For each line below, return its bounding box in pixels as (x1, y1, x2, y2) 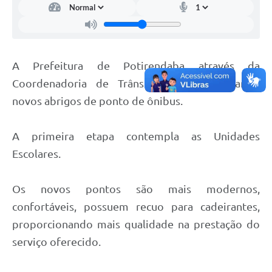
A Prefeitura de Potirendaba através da (12, 59, 260, 72)
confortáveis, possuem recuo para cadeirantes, (12, 200, 260, 212)
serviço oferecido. (12, 235, 101, 248)
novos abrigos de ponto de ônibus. (12, 94, 183, 107)
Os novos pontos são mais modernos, (12, 182, 260, 195)
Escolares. (12, 147, 61, 160)
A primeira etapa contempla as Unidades (12, 129, 260, 142)
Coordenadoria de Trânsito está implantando (12, 76, 260, 89)
